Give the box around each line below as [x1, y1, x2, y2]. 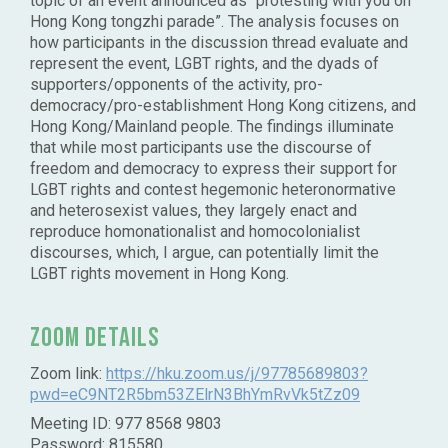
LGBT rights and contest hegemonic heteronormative [30, 180, 396, 200]
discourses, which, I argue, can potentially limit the [30, 243, 379, 263]
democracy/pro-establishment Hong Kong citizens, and [30, 96, 416, 116]
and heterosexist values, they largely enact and [30, 201, 357, 221]
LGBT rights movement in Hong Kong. [30, 264, 293, 284]
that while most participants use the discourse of [30, 138, 372, 158]
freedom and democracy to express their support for [30, 159, 397, 179]
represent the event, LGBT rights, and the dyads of [30, 54, 379, 74]
